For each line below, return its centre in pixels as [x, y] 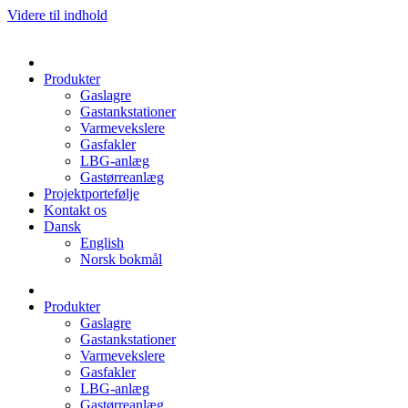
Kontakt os [75, 210]
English [102, 243]
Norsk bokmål [121, 259]
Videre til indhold [57, 15]
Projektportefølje [92, 194]
